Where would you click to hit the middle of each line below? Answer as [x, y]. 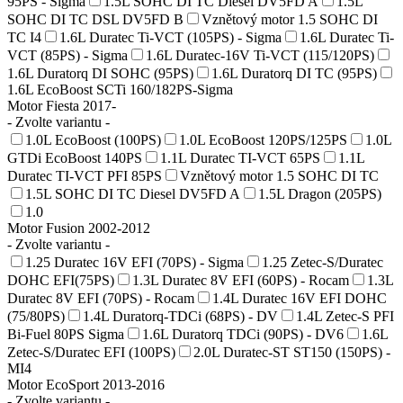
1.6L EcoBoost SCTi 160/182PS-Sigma [120, 89]
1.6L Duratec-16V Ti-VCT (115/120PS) [260, 55]
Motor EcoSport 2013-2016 [86, 384]
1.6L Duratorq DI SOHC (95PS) [100, 73]
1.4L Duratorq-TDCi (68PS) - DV [180, 316]
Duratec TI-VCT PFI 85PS [85, 175]
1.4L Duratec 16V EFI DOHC [300, 298]
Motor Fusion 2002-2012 [79, 228]
